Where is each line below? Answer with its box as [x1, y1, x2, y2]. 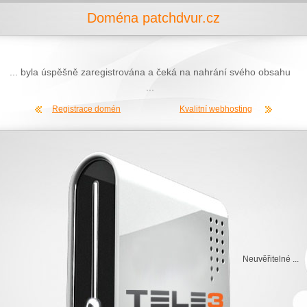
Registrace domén [52, 104, 121, 114]
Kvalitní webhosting [180, 104, 252, 114]
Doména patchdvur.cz [87, 10, 220, 25]
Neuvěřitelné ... [243, 254, 299, 264]
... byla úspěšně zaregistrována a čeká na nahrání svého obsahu [9, 66, 291, 77]
